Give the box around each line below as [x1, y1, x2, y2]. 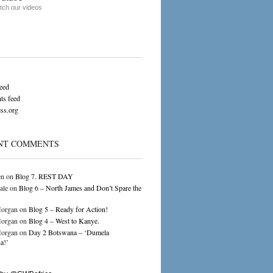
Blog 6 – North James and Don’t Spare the [18, 183, 141, 193]
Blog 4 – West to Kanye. [28, 216, 99, 225]
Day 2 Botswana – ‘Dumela [28, 227, 109, 237]
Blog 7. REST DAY [15, 171, 73, 181]
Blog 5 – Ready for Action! [28, 204, 108, 214]
